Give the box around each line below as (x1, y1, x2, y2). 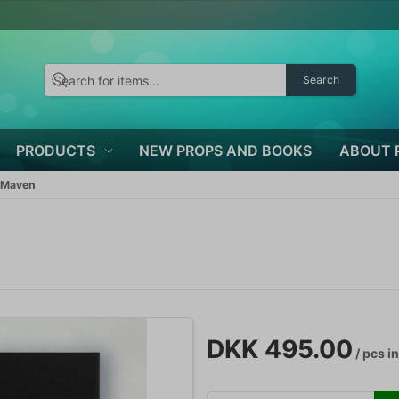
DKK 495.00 (206, 334, 353, 364)
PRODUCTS (16, 141, 95, 159)
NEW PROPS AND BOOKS (138, 141, 312, 159)
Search (303, 73, 339, 86)
